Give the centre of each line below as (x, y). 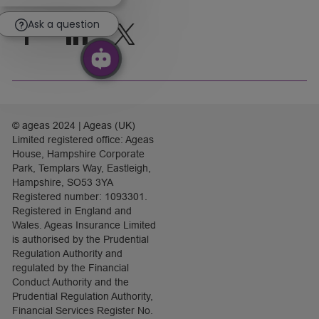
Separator (36, 89)
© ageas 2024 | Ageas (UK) (73, 126)
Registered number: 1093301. (79, 197)
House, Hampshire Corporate (78, 154)
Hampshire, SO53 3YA (62, 183)
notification (134, 14)
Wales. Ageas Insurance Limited (84, 225)
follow (40, 31)
